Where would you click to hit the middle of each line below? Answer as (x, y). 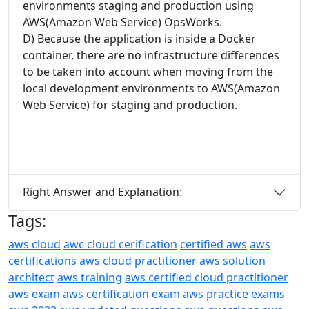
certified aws (213, 244)
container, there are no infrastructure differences (151, 55)
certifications (42, 260)
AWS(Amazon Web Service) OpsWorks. (122, 22)
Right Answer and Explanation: (102, 192)
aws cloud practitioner (138, 260)
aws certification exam (121, 293)
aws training (90, 277)
